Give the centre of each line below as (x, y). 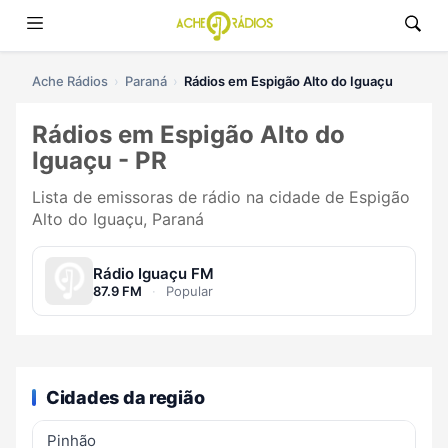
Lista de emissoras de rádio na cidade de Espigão (221, 197)
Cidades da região (125, 397)
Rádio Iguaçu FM (153, 273)
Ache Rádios (70, 81)
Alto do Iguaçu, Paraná (118, 219)
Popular (187, 290)
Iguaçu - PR (99, 161)
